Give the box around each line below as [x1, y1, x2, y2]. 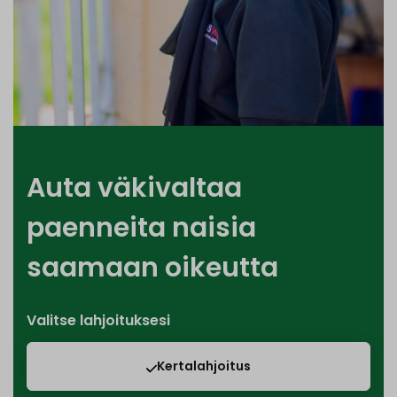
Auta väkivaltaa [27, 169, 242, 207]
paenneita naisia [27, 209, 256, 247]
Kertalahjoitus [157, 357, 251, 376]
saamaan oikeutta [27, 249, 278, 287]
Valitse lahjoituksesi [27, 310, 170, 331]
